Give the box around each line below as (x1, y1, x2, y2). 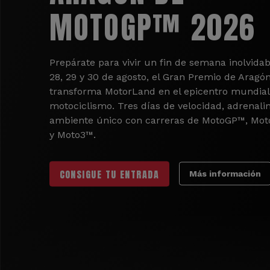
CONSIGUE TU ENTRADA (59, 166, 160, 181)
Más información (189, 168, 262, 178)
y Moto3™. (49, 128, 96, 140)
